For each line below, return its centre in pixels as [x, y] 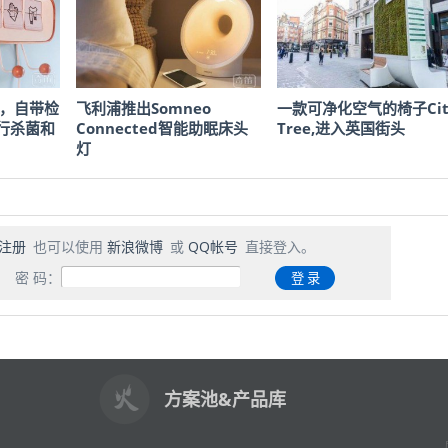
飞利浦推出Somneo [143, 107]
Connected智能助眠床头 [162, 127]
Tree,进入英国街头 [341, 127]
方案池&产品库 [225, 398]
